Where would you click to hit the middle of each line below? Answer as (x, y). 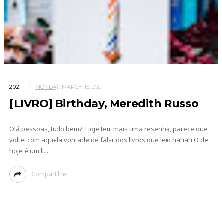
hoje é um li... (28, 151)
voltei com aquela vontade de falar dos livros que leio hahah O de (109, 140)
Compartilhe (49, 174)
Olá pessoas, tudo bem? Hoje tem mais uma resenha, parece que (108, 129)
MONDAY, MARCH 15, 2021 (69, 87)
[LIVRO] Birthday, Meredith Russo (104, 104)
